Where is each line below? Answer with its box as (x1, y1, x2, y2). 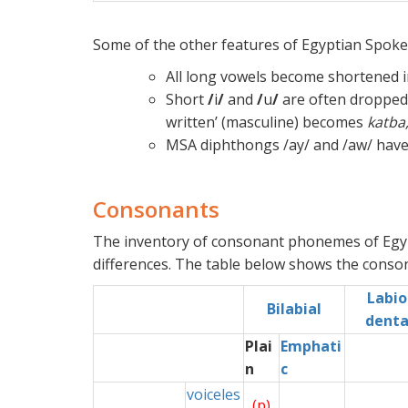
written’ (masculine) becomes (166, 111, 367, 132)
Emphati (280, 335, 342, 356)
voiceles (187, 383, 240, 404)
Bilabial (267, 298, 321, 319)
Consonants (93, 193, 219, 224)
